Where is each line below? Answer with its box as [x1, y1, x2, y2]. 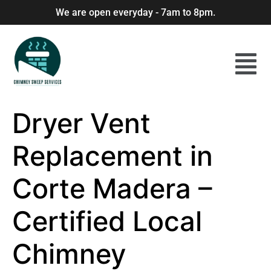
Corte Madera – [12, 172, 212, 205]
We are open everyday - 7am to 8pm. [56, 7, 215, 18]
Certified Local [12, 204, 202, 238]
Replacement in [12, 139, 213, 172]
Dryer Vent [12, 106, 151, 140]
